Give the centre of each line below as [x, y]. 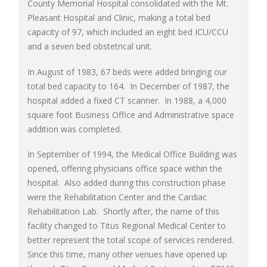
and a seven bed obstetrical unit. [89, 46]
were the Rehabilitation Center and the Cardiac [117, 197]
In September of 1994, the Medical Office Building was [132, 154]
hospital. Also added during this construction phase [126, 183]
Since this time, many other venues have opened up [127, 254]
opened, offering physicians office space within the [125, 169]
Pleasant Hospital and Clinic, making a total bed [119, 18]
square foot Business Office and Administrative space [131, 114]
